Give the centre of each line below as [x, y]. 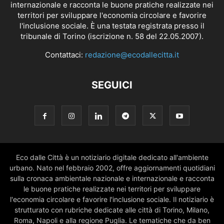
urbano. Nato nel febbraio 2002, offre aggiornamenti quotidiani [112, 167]
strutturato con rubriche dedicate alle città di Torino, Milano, [112, 209]
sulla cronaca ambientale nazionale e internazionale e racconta [112, 178]
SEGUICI [112, 85]
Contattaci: [65, 54]
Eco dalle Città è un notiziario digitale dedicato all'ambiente [112, 157]
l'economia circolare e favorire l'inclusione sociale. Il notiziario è [112, 199]
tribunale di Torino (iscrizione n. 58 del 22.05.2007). [112, 36]
